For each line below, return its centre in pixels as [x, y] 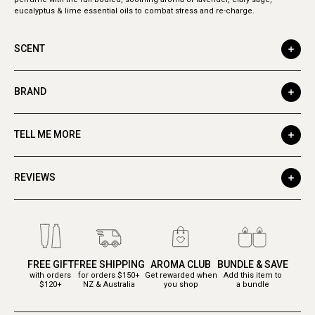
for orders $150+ [109, 275]
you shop [181, 284]
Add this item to [252, 275]
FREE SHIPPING [109, 264]
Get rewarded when [181, 275]
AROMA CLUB [181, 264]
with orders [50, 275]
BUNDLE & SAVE [252, 264]
